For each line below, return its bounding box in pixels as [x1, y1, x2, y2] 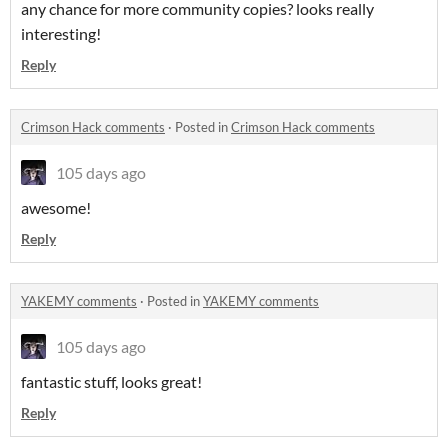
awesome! [21, 198, 91, 218]
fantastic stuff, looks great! [21, 372, 202, 392]
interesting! [21, 24, 101, 44]
